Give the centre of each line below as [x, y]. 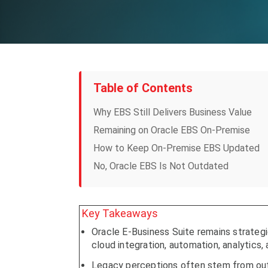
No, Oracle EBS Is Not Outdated [161, 166]
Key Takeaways [120, 213]
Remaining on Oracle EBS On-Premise [172, 130]
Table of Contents [143, 88]
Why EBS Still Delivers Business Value [173, 112]
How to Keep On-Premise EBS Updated [176, 148]
